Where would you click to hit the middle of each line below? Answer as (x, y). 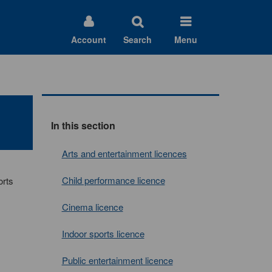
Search (137, 39)
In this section (83, 125)
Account (89, 39)
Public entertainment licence (117, 260)
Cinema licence (92, 207)
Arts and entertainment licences (124, 153)
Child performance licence (113, 180)
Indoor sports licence (103, 233)
